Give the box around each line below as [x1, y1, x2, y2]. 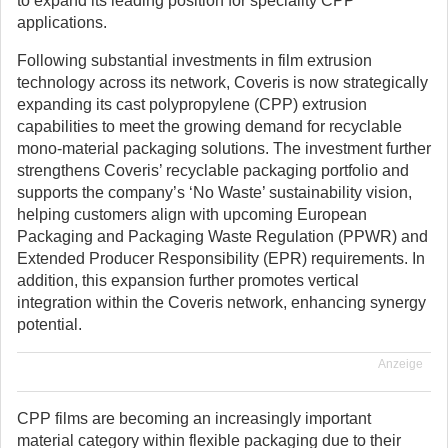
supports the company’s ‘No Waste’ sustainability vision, [17, 184, 412, 201]
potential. [17, 316, 82, 333]
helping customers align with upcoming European [17, 206, 367, 223]
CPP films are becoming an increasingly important [17, 410, 371, 427]
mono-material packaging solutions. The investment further [17, 140, 431, 157]
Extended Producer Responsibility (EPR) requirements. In [17, 250, 425, 267]
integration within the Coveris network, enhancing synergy [17, 294, 426, 311]
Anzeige [378, 357, 423, 371]
